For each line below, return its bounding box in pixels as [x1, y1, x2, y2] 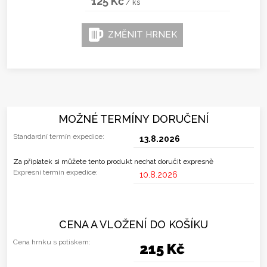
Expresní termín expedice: [13, 168, 98, 176]
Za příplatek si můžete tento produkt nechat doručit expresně [13, 157, 213, 166]
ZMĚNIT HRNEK [103, 29, 177, 40]
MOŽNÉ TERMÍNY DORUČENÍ [58, 113, 209, 125]
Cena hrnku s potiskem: [13, 238, 91, 247]
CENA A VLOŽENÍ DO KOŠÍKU [59, 218, 208, 231]
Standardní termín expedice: [13, 132, 104, 141]
